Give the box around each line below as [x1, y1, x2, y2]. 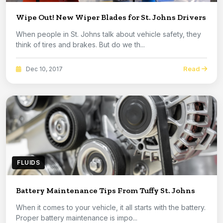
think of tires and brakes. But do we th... [16, 40, 145, 49]
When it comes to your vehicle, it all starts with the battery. [16, 203, 206, 212]
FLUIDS [17, 159, 40, 167]
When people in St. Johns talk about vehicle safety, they [16, 30, 103, 39]
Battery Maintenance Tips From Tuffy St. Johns [16, 186, 195, 196]
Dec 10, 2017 [24, 65, 63, 73]
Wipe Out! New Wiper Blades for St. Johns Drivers [177, 12, 206, 22]
